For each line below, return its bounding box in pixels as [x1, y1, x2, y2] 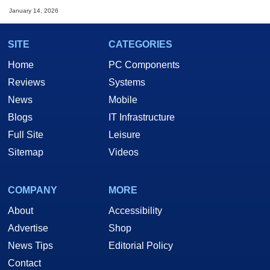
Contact [8, 258, 41, 269]
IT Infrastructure [108, 112, 175, 123]
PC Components [108, 60, 180, 71]
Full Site [8, 130, 43, 140]
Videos [108, 147, 139, 158]
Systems [108, 77, 145, 88]
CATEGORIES [108, 39, 172, 50]
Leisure [108, 130, 140, 140]
